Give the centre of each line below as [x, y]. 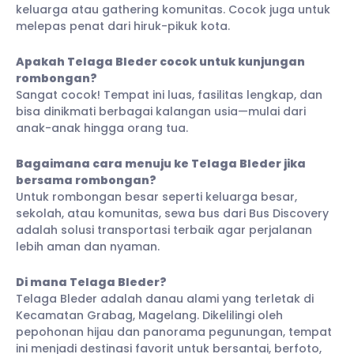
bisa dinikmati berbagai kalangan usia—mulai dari [161, 111]
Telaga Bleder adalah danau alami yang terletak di [165, 298]
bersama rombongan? [86, 180]
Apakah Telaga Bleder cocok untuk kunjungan [160, 61]
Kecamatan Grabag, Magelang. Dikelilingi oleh [149, 315]
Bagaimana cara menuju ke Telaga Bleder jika [161, 163]
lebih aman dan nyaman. [88, 246]
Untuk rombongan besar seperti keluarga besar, [156, 196]
